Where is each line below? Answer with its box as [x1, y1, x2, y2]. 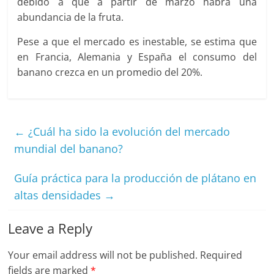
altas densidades [14, 188, 105, 202]
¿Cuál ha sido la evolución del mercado [25, 124, 231, 139]
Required [200, 248, 243, 262]
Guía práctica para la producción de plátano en [14, 171, 257, 185]
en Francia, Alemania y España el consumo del [17, 50, 257, 64]
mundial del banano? [14, 141, 124, 156]
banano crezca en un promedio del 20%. [17, 65, 203, 79]
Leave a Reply [8, 219, 93, 237]
